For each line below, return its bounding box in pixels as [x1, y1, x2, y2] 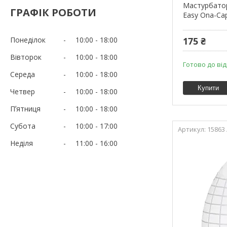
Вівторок [10, 52, 42, 62]
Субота [10, 121, 35, 131]
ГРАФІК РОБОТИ [10, 5, 96, 19]
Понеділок [10, 34, 46, 45]
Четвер [10, 86, 35, 96]
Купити [198, 84, 219, 92]
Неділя [10, 138, 33, 148]
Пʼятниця [10, 103, 41, 113]
